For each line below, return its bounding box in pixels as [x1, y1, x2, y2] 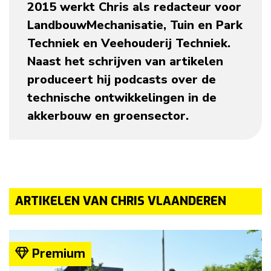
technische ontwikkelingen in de [27, 89, 217, 106]
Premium [29, 245, 85, 262]
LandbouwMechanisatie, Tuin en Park [27, 16, 243, 33]
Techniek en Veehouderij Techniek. [27, 34, 230, 51]
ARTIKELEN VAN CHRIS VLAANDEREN [15, 192, 226, 209]
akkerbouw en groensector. [27, 107, 189, 124]
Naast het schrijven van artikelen [27, 53, 223, 70]
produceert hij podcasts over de [27, 71, 216, 88]
